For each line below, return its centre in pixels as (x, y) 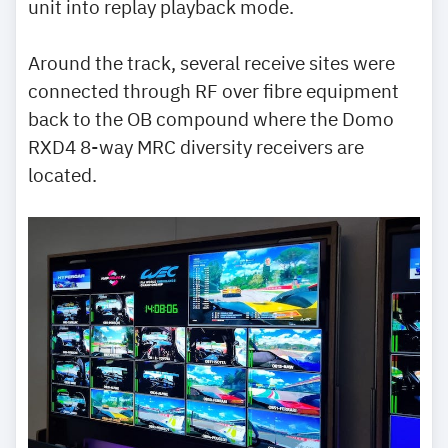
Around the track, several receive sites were (211, 62)
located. (62, 174)
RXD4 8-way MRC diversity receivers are (196, 146)
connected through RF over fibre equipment (213, 90)
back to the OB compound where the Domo (211, 118)
